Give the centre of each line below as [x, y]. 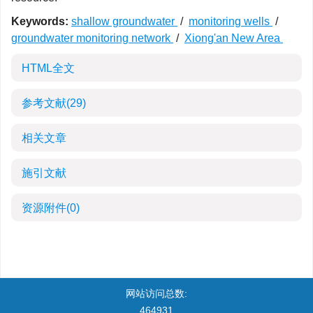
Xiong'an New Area [234, 38]
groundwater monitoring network [92, 38]
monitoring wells [231, 21]
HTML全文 [48, 68]
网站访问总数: [156, 293]
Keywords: [40, 21]
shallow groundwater [124, 21]
